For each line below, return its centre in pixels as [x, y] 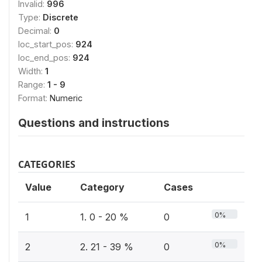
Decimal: [36, 31]
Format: [34, 98]
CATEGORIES [47, 164]
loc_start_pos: [47, 44]
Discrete [61, 17]
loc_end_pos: [45, 58]
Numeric [66, 98]
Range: [33, 85]
